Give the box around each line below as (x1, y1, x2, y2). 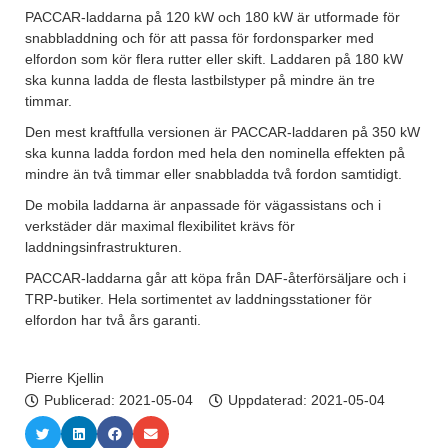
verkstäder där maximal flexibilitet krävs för (25, 218, 295, 235)
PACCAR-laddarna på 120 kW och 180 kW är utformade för (25, 9, 400, 26)
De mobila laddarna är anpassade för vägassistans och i (25, 197, 381, 214)
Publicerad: (44, 392, 119, 409)
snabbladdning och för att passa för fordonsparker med (25, 30, 374, 47)
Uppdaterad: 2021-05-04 (228, 392, 385, 409)
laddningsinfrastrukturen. (25, 239, 182, 256)
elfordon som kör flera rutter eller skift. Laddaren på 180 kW (25, 51, 403, 68)
